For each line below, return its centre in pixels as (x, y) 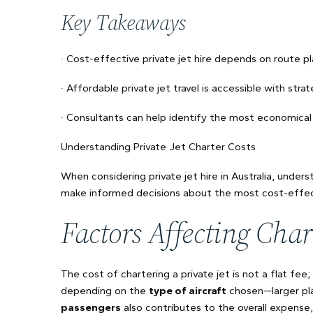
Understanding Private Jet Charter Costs (158, 147)
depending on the (105, 291)
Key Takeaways (124, 23)
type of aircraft (188, 291)
